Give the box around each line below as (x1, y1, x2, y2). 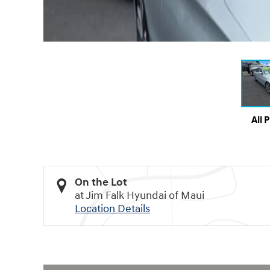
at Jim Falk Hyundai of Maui (75, 188, 204, 202)
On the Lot (75, 175, 127, 189)
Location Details (75, 201, 150, 216)
